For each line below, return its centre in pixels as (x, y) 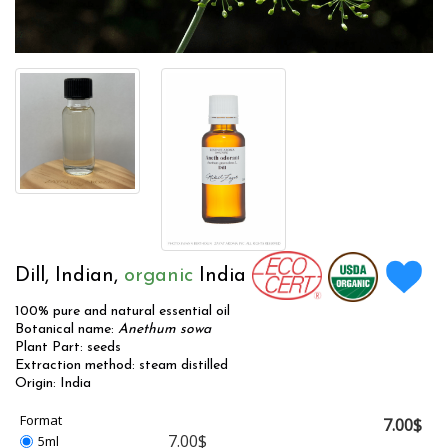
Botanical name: (66, 329)
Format (41, 419)
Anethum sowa (164, 329)
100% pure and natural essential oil (122, 311)
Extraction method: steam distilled (121, 365)
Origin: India (53, 383)
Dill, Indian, (69, 275)
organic (158, 275)
